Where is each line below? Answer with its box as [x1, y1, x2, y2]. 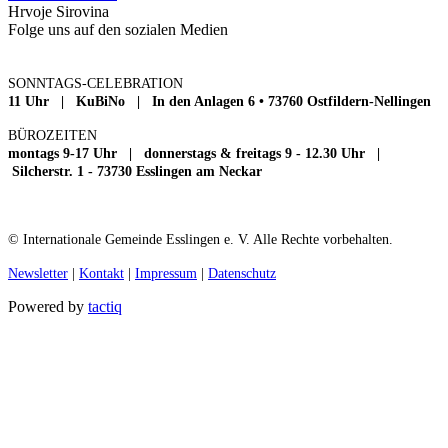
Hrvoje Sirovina [8, 2, 109, 20]
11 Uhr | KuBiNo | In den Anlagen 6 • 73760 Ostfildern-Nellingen [8, 93, 431, 109]
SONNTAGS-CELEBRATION [8, 75, 183, 91]
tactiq [88, 297, 122, 315]
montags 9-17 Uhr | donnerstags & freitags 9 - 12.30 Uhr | [8, 145, 384, 161]
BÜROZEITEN [8, 127, 97, 143]
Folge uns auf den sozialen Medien [8, 20, 228, 38]
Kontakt [79, 265, 124, 281]
